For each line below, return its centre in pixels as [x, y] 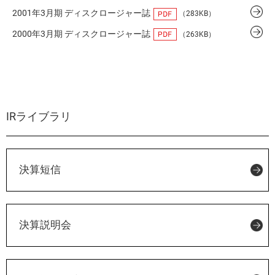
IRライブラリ [39, 116]
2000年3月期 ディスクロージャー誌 [81, 33]
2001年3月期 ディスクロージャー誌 [81, 13]
